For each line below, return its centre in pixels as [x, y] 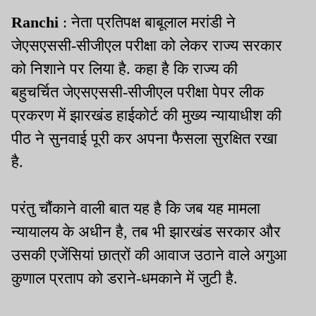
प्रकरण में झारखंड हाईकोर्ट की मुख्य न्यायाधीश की [146, 115]
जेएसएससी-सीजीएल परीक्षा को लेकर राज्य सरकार [147, 45]
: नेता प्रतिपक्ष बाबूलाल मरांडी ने [149, 22]
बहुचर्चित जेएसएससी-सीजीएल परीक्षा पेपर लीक [138, 92]
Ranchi [37, 22]
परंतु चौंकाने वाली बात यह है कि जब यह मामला [136, 208]
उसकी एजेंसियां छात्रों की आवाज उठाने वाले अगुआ [149, 255]
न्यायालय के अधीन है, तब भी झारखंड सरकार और [146, 231]
